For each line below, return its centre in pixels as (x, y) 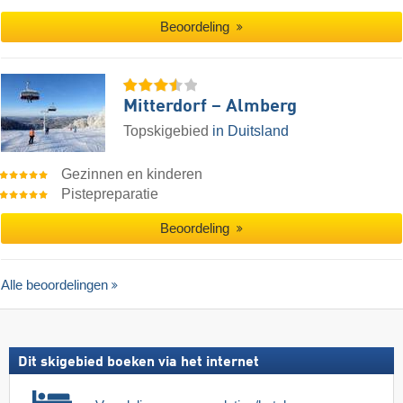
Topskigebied (168, 130)
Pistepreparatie (110, 193)
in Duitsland (251, 130)
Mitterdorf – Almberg (210, 107)
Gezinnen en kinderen (132, 174)
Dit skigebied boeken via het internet (139, 362)
